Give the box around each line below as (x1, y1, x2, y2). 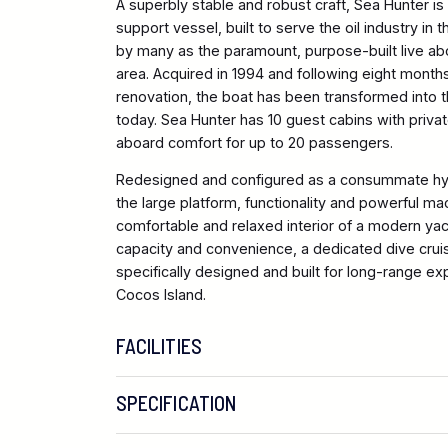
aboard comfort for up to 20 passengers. (115, 133, 393, 151)
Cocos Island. (115, 285, 206, 303)
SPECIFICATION (115, 391, 237, 416)
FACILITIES (115, 333, 202, 358)
